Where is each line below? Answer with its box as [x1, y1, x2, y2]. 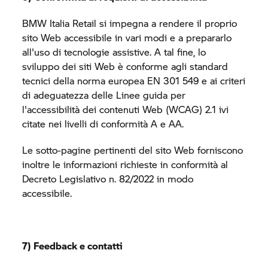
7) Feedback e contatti [22, 239, 123, 252]
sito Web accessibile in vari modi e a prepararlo [22, 31, 232, 44]
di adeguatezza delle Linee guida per [22, 88, 186, 102]
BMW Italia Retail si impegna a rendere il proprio [22, 16, 237, 30]
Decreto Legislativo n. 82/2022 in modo [22, 172, 194, 185]
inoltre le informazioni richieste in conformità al [22, 157, 229, 171]
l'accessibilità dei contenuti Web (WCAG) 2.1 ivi [22, 102, 229, 116]
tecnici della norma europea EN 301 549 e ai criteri [22, 74, 246, 87]
